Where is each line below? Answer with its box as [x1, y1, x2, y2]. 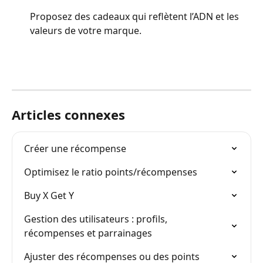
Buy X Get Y [24, 189, 74, 203]
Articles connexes [12, 106, 125, 124]
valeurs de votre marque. [30, 24, 141, 37]
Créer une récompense [24, 142, 126, 156]
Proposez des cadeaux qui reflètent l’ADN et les [30, 10, 241, 23]
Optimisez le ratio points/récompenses [24, 166, 197, 179]
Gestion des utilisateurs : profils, [24, 213, 170, 226]
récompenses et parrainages [24, 227, 152, 240]
